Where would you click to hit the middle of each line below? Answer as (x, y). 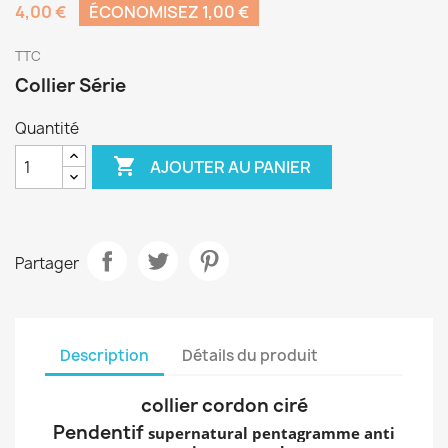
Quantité (47, 129)
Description (104, 355)
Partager (47, 263)
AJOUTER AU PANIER (231, 166)
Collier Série (70, 86)
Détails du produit (250, 355)
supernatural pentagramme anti (271, 433)
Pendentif (100, 433)
